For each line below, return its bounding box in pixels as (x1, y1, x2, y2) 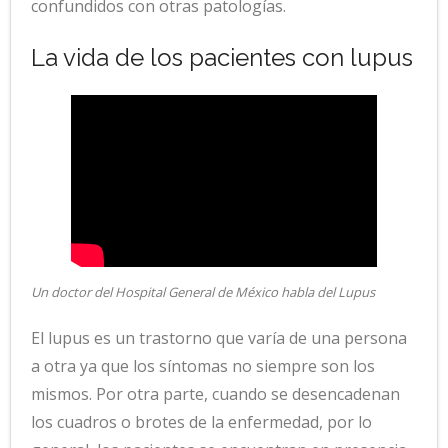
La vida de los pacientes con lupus (31, 43, 413, 73)
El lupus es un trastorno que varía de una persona (31, 326, 407, 349)
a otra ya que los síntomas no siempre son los (31, 354, 375, 377)
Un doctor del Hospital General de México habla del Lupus (31, 282, 375, 301)
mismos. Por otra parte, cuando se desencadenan (31, 382, 400, 405)
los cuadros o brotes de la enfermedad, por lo (31, 410, 372, 433)
